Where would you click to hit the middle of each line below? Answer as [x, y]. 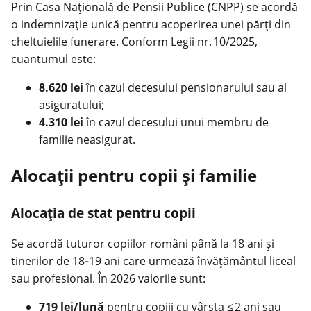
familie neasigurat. [87, 139]
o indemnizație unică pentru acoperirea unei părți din [151, 24]
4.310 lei [61, 122]
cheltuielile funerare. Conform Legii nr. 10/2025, [134, 41]
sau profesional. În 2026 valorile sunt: [108, 279]
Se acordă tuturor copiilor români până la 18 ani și [143, 244]
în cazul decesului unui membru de [176, 122]
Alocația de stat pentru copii [103, 212]
